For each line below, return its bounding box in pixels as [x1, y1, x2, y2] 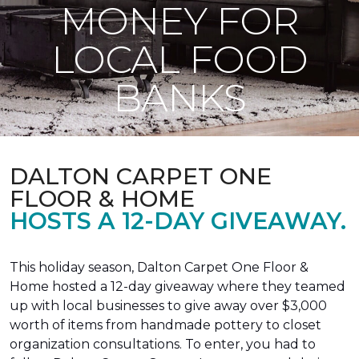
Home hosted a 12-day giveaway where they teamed [10, 279, 345, 294]
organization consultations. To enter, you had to [10, 337, 316, 352]
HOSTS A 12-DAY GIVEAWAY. [10, 207, 346, 235]
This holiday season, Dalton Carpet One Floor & [10, 260, 309, 275]
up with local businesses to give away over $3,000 [10, 298, 327, 313]
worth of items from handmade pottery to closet [10, 317, 321, 333]
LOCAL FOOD [51, 36, 308, 83]
